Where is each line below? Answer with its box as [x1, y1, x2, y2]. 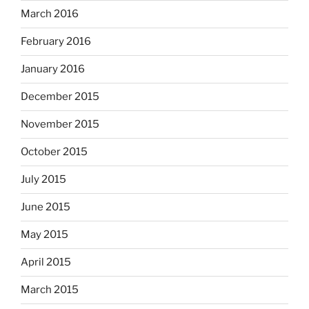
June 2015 [21, 201, 70, 214]
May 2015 [21, 228, 68, 241]
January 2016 [21, 63, 85, 76]
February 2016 [21, 35, 91, 48]
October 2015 [21, 146, 88, 159]
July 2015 [21, 173, 66, 186]
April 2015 [21, 256, 71, 269]
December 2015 [21, 90, 99, 103]
